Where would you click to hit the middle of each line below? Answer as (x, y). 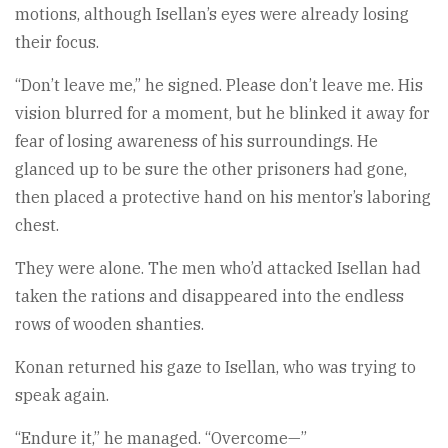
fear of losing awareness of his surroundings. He (196, 140)
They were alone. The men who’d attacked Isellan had (218, 267)
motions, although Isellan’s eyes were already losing (212, 13)
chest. (37, 224)
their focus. (57, 41)
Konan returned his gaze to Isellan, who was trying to (215, 366)
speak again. (62, 394)
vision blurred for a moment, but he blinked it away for (222, 112)
